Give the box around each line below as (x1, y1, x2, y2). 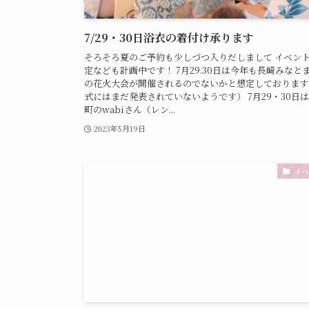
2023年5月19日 (93, 123, 146, 134)
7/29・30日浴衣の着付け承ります (84, 29, 254, 46)
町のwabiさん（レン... (84, 103, 175, 117)
